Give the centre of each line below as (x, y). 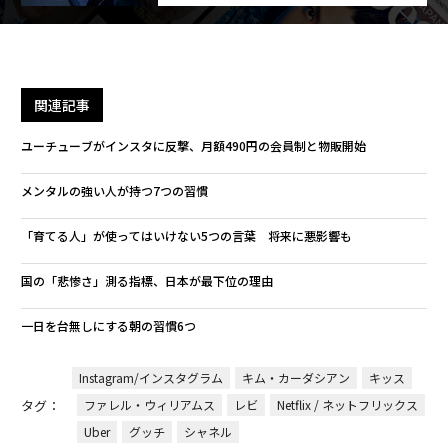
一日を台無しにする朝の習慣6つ (108, 326)
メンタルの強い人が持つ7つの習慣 (114, 191)
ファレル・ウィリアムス (149, 405)
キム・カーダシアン (295, 378)
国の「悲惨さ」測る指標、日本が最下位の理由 (146, 281)
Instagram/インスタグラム (150, 378)
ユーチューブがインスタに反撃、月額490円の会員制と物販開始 (193, 146)
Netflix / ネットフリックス (347, 405)
